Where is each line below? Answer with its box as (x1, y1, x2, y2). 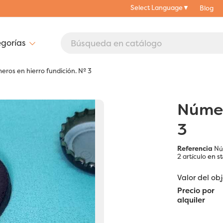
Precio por (177, 186, 215, 196)
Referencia (177, 144, 213, 153)
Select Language (130, 2, 183, 12)
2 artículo (177, 152, 206, 161)
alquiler (177, 195, 205, 206)
